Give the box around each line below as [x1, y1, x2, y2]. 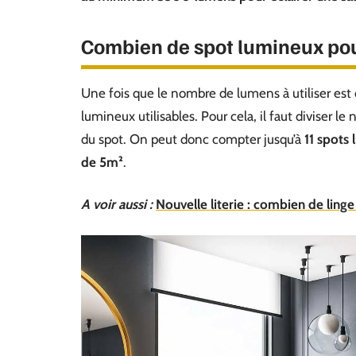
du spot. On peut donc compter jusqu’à [81, 131, 304, 147]
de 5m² [81, 154, 123, 170]
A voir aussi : [81, 196, 153, 212]
